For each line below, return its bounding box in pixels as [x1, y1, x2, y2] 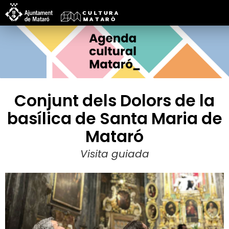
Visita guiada [80, 146, 149, 161]
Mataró [85, 125, 144, 148]
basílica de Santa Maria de [7, 107, 222, 130]
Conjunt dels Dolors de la [14, 89, 215, 112]
